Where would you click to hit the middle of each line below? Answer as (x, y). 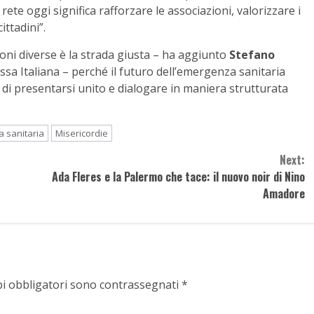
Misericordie (82, 133)
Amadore (284, 193)
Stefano (252, 54)
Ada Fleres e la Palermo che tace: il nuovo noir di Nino (178, 176)
